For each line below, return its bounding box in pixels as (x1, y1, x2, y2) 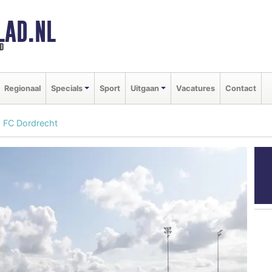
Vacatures (175, 83, 215, 93)
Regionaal (4, 83, 41, 93)
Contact (225, 83, 256, 93)
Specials (51, 83, 83, 93)
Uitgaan (130, 83, 159, 93)
